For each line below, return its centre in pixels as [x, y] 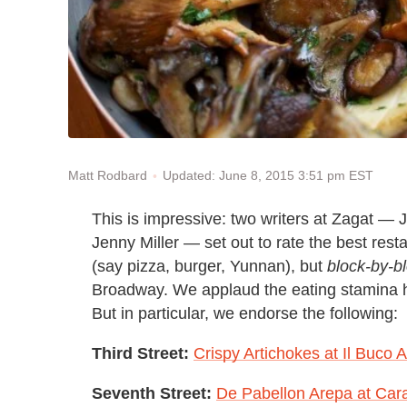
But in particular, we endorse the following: [245, 313]
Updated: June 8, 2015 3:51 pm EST [268, 175]
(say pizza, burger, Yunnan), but [209, 266]
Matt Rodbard [108, 176]
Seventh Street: [152, 393]
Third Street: [140, 353]
